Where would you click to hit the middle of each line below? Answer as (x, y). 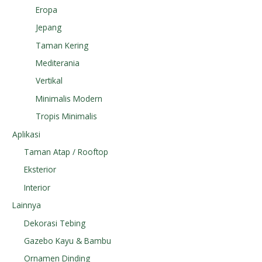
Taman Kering (62, 45)
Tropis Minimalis (67, 116)
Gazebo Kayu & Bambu (68, 241)
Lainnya (27, 205)
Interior (37, 187)
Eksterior (40, 170)
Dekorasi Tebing (55, 223)
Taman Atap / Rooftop (66, 151)
